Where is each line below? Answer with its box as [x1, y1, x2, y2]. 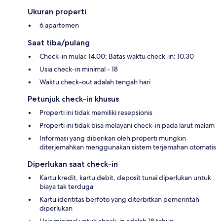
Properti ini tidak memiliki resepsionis [39, 108, 152, 117]
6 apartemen [39, 21, 79, 30]
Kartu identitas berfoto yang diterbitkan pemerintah [39, 195, 199, 204]
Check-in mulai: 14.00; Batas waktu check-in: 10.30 [39, 52, 194, 61]
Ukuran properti [28, 7, 86, 17]
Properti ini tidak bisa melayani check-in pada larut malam [39, 121, 215, 130]
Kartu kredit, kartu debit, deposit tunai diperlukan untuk [39, 173, 211, 183]
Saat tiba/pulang [28, 38, 90, 48]
